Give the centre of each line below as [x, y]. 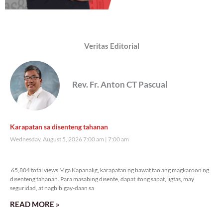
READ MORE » [35, 204]
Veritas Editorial [111, 46]
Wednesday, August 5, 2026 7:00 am [57, 139]
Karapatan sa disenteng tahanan [59, 127]
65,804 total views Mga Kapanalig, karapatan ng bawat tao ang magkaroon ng [110, 170]
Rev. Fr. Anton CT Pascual [120, 85]
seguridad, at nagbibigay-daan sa [52, 188]
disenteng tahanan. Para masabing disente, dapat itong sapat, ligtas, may [102, 179]
